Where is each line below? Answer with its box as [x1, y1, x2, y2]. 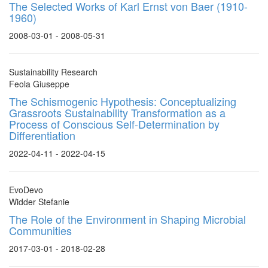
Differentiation [9, 127, 75, 143]
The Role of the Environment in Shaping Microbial [9, 211, 246, 227]
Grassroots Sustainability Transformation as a [9, 105, 226, 120]
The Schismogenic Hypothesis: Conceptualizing [9, 93, 236, 109]
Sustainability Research [9, 66, 98, 78]
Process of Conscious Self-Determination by [9, 116, 220, 132]
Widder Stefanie [9, 196, 69, 208]
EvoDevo [9, 184, 43, 196]
